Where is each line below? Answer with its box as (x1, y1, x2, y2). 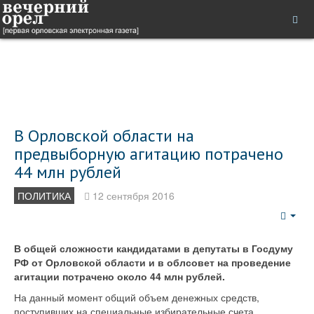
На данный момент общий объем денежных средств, (14, 290, 259, 304)
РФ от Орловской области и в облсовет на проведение (14, 255, 291, 269)
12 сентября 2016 (93, 189, 175, 203)
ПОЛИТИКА (18, 189, 71, 203)
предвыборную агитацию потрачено (14, 143, 283, 165)
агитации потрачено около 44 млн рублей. (14, 269, 225, 283)
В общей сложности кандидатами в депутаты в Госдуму (14, 241, 293, 255)
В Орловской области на (14, 125, 194, 146)
